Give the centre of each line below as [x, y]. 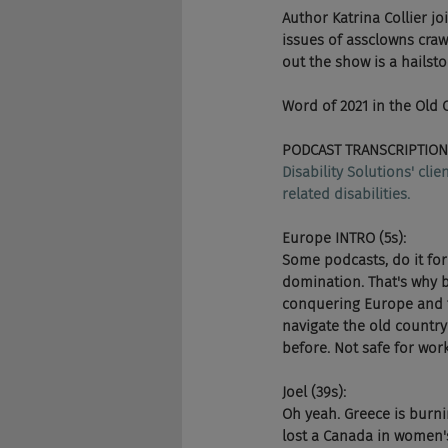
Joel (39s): [314, 392]
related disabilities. [346, 194]
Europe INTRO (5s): [344, 238]
